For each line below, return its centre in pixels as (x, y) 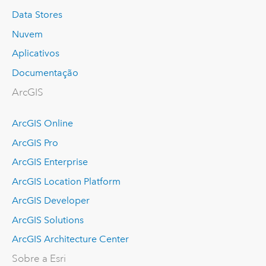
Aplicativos (35, 53)
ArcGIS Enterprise (50, 162)
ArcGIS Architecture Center (70, 239)
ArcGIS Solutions (47, 220)
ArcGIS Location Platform (66, 181)
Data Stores (37, 15)
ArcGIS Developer (50, 201)
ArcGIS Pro (35, 142)
